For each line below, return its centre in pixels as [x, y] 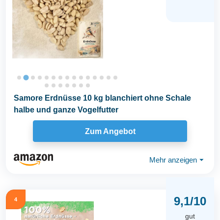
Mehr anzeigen [173, 160]
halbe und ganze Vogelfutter [66, 110]
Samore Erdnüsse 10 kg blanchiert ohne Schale [102, 98]
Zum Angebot [110, 131]
